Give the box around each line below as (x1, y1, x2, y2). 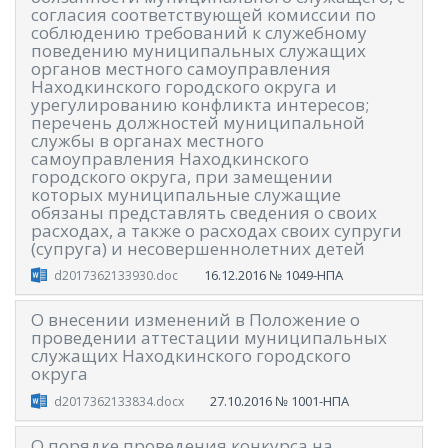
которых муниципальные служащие (31, 182, 341, 206)
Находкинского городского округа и (31, 74, 337, 98)
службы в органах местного (31, 128, 264, 152)
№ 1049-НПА (268, 266, 343, 285)
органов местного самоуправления (31, 56, 331, 80)
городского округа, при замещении (31, 164, 333, 188)
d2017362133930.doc (53, 267, 178, 285)
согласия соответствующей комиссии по (31, 2, 376, 26)
